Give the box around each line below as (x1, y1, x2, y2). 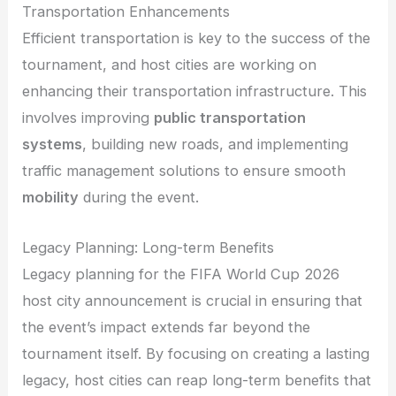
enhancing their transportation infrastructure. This (22, 82, 368, 101)
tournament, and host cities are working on (22, 56, 317, 74)
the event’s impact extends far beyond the (22, 317, 311, 336)
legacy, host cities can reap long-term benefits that (22, 370, 372, 389)
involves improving (22, 109, 155, 127)
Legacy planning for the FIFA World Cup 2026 (22, 264, 340, 283)
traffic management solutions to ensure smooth (22, 162, 346, 180)
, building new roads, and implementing (82, 135, 349, 154)
